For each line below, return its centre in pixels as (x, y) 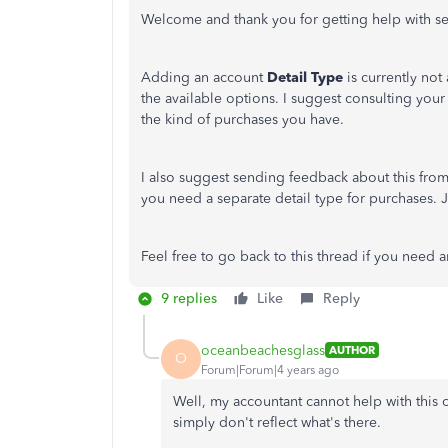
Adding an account (204, 77)
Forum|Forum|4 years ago (270, 369)
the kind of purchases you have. (242, 119)
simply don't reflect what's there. (279, 422)
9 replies (189, 298)
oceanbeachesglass (263, 350)
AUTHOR (352, 350)
